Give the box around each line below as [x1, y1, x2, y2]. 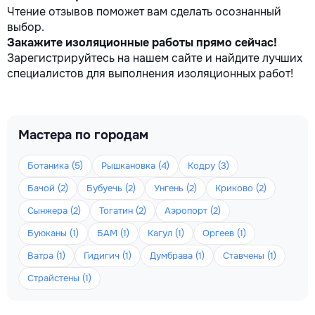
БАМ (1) [97, 227, 129, 239]
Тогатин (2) [99, 205, 146, 217]
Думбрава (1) [150, 250, 205, 262]
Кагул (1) [148, 227, 184, 239]
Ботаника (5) [27, 160, 83, 172]
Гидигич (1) [84, 250, 131, 262]
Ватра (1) [27, 250, 65, 262]
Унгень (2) [154, 182, 197, 194]
